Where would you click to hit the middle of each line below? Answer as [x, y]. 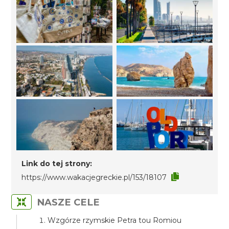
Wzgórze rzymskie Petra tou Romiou [115, 220]
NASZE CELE [68, 202]
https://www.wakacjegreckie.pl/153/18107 [94, 177]
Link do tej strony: [57, 164]
